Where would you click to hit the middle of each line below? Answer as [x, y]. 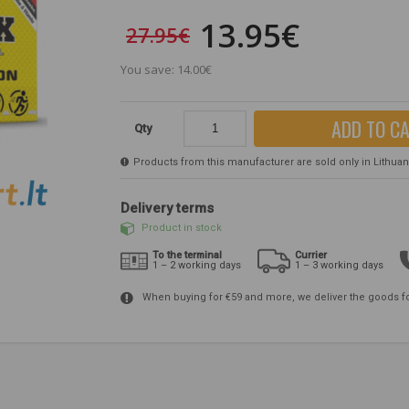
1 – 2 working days [197, 265]
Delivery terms [167, 208]
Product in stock [182, 228]
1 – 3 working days [339, 265]
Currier [311, 255]
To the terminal [187, 255]
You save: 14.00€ [166, 69]
